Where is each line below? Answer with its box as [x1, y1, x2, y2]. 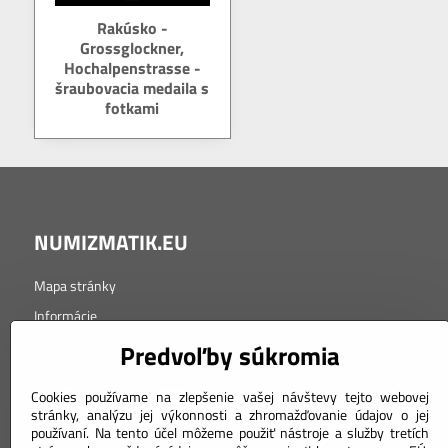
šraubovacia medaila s [55, 75, 210, 100]
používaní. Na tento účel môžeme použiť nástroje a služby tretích [31, 422, 429, 443]
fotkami [105, 95, 160, 120]
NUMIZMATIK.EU [33, 225, 188, 258]
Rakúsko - [96, 15, 168, 40]
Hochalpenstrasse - [63, 55, 201, 80]
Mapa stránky [33, 274, 116, 296]
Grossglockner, [80, 35, 185, 60]
